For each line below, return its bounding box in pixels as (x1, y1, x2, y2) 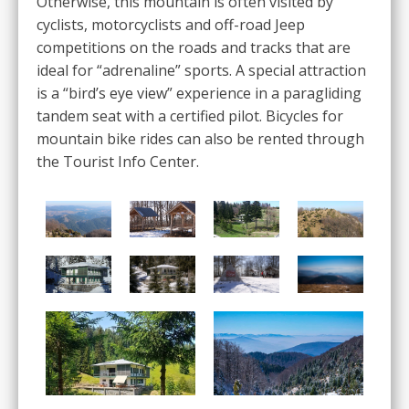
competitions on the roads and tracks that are (37, 37, 351, 58)
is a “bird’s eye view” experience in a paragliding (37, 82, 362, 103)
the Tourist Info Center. (37, 151, 199, 172)
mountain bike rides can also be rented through (37, 128, 364, 149)
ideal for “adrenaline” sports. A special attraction (37, 59, 366, 80)
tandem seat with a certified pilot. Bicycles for (37, 105, 343, 126)
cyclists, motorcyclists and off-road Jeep (37, 14, 305, 35)
